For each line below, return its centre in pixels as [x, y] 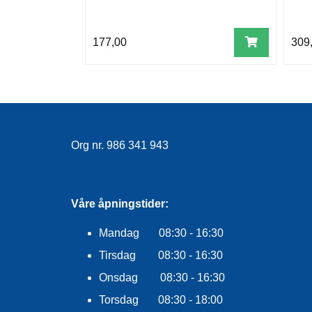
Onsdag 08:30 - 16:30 [162, 278]
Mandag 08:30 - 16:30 [161, 233]
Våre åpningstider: [120, 204]
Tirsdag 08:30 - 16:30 [161, 255]
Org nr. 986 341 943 [120, 145]
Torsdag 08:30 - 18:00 [161, 300]
